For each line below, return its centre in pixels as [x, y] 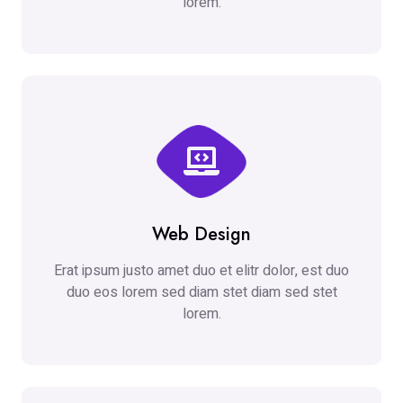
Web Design [201, 235]
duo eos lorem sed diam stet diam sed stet [201, 293]
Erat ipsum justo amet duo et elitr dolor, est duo [201, 271]
